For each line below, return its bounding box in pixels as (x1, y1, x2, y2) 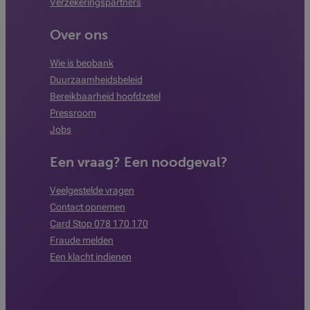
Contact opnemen (50, 201, 125, 212)
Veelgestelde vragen (50, 185, 134, 196)
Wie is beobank (50, 57, 113, 69)
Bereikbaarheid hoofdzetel (50, 91, 161, 102)
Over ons (50, 27, 108, 43)
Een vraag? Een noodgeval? (50, 154, 228, 170)
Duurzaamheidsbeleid (50, 74, 143, 85)
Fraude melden (50, 235, 113, 246)
